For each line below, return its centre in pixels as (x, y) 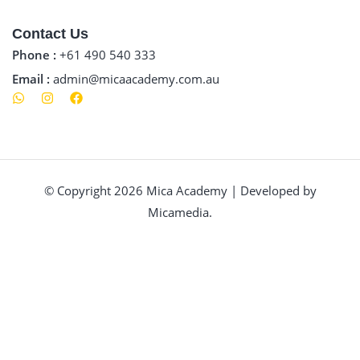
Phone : (36, 54)
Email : (33, 78)
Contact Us (50, 33)
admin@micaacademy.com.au (136, 78)
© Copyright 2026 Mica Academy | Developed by (180, 190)
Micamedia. (180, 212)
